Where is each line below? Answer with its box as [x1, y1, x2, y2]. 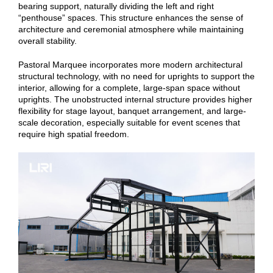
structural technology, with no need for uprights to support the [18, 71, 255, 81]
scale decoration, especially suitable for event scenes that [18, 117, 240, 127]
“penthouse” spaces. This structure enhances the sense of [18, 12, 243, 23]
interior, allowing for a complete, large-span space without [18, 82, 240, 93]
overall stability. [18, 35, 77, 46]
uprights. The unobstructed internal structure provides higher [18, 94, 252, 104]
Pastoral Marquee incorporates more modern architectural [18, 59, 243, 69]
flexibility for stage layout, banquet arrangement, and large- [18, 105, 246, 116]
